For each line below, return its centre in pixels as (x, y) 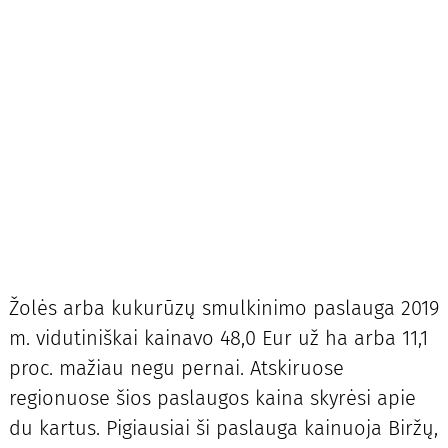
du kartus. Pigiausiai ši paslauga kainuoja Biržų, (223, 428)
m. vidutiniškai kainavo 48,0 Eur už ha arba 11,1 (218, 338)
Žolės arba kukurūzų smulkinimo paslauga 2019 (223, 308)
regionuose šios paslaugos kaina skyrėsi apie (212, 398)
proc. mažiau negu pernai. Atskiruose (176, 368)
